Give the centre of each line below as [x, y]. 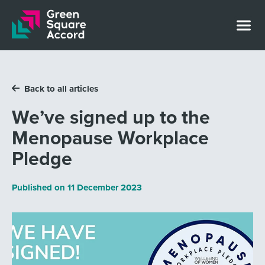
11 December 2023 [104, 187]
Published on [39, 187]
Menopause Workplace [110, 137]
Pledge [42, 158]
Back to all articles [61, 89]
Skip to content [54, 22]
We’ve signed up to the [111, 117]
